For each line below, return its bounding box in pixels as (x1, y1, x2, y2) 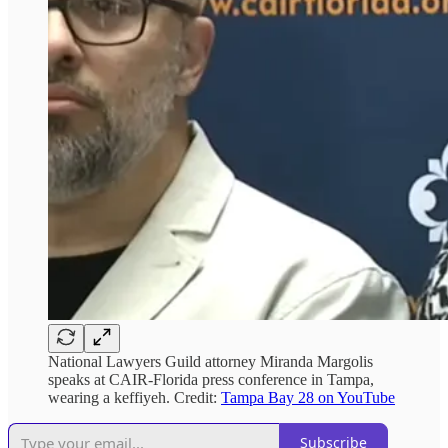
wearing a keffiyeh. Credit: (48, 388, 221, 406)
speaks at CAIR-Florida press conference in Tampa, (48, 370, 374, 388)
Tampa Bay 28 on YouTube (221, 388, 395, 406)
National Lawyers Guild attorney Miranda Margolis (48, 352, 373, 370)
